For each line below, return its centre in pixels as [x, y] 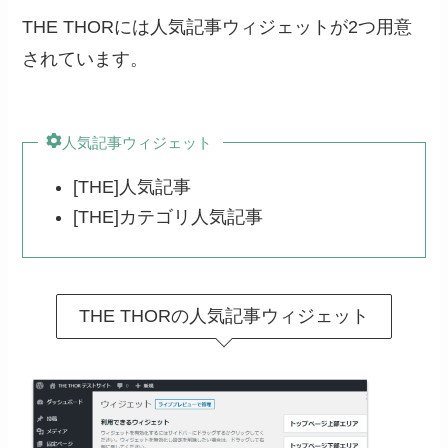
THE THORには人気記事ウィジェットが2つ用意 [217, 26]
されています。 [85, 58]
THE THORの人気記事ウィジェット [224, 316]
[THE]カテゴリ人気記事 [167, 217]
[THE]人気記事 [131, 186]
